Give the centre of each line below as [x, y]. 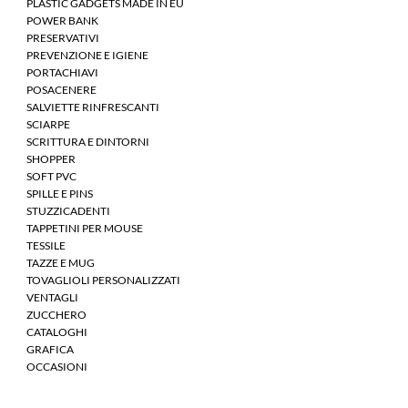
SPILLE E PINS [60, 194]
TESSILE [46, 246]
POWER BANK [62, 21]
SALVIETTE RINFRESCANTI [93, 107]
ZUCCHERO [56, 315]
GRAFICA [50, 350]
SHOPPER [51, 159]
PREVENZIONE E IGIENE [87, 56]
